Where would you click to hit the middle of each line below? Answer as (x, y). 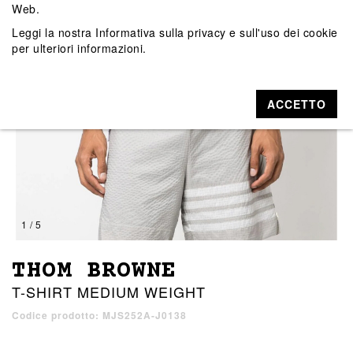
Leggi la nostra (54, 32)
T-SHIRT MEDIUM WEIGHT (109, 292)
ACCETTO (297, 104)
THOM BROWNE (94, 272)
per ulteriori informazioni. (79, 48)
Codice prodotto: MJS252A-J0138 (99, 316)
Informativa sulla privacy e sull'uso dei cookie (217, 32)
